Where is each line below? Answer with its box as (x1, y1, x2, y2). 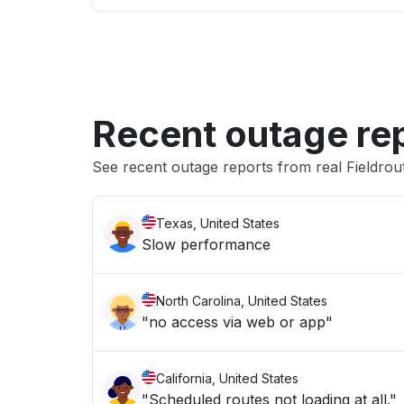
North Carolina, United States (156, 293, 327, 308)
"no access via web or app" (142, 313, 333, 331)
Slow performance (142, 235, 271, 253)
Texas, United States (156, 216, 280, 231)
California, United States (156, 371, 298, 386)
